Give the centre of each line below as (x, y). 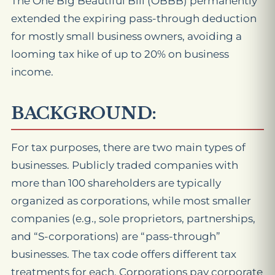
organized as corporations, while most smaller (131, 201)
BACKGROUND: (84, 114)
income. (32, 72)
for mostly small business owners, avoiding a (126, 37)
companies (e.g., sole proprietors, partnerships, (133, 219)
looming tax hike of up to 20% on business (120, 54)
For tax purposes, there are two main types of (128, 148)
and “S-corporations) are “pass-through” (116, 237)
